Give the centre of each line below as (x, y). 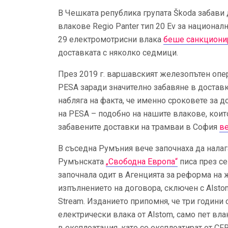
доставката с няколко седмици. (118, 53)
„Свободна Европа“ (142, 162)
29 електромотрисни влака (111, 39)
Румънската (82, 162)
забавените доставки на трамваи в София (139, 127)
